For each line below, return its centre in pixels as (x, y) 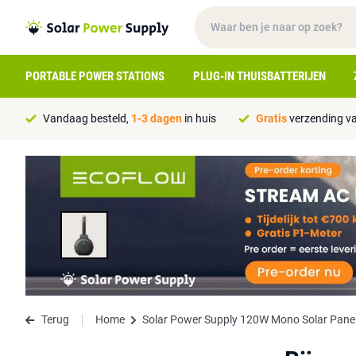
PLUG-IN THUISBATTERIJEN (259, 76)
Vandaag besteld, (87, 118)
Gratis (271, 118)
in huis (199, 118)
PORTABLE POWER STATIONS (95, 76)
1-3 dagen (157, 118)
